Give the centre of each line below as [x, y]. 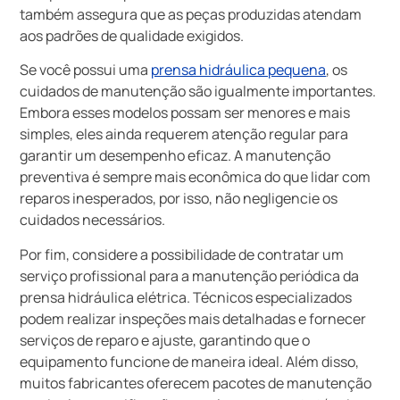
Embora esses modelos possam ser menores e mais [185, 113]
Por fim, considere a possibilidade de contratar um [182, 254]
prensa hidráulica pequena [239, 70]
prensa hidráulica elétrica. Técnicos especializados [186, 297]
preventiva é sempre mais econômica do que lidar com [196, 177]
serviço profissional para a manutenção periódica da [190, 275]
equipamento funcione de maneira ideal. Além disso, [190, 361]
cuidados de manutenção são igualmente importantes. [198, 92]
